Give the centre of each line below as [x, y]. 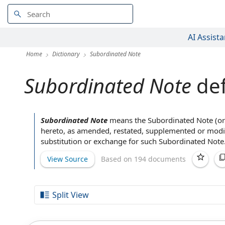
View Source [68, 159]
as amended [88, 131]
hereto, [54, 131]
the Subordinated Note [174, 120]
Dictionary [66, 54]
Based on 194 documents [143, 159]
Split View [71, 195]
